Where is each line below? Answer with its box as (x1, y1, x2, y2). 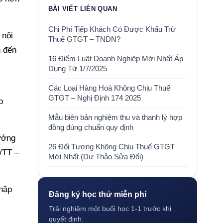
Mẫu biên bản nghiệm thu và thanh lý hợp (48, 113, 182, 121)
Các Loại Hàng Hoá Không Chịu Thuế (48, 84, 170, 92)
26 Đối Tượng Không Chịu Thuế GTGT (48, 143, 175, 151)
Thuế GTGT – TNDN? (48, 35, 120, 43)
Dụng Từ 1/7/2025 (48, 65, 107, 73)
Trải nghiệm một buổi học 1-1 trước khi (49, 205, 171, 213)
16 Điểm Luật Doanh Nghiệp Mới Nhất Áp (48, 55, 183, 63)
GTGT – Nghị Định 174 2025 (48, 94, 141, 102)
